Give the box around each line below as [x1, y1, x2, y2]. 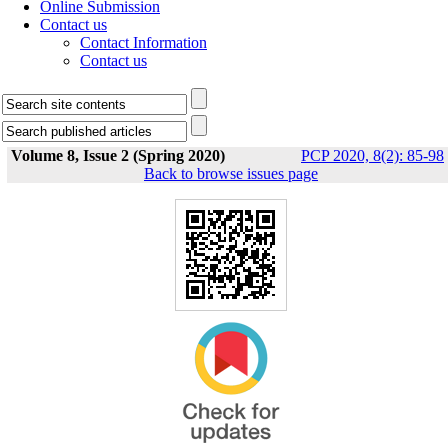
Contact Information [80, 34, 207, 51]
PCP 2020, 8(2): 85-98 [301, 147, 444, 164]
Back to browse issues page [144, 165, 318, 182]
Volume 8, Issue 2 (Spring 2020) [11, 147, 225, 164]
